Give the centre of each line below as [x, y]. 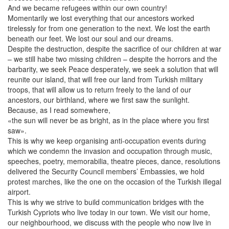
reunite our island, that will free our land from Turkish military [105, 79]
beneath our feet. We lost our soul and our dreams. [90, 39]
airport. [19, 192]
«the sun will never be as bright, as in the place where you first [108, 120]
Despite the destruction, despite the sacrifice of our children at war [114, 49]
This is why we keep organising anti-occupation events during [107, 141]
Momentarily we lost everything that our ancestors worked [101, 18]
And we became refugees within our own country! [87, 8]
